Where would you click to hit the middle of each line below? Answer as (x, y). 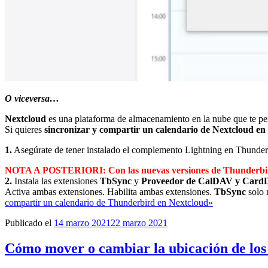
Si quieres (23, 129)
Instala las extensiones (55, 181)
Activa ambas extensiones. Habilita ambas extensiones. (109, 191)
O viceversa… (32, 98)
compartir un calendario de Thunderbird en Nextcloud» (109, 202)
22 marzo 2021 (139, 223)
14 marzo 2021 (82, 223)
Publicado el (28, 223)
